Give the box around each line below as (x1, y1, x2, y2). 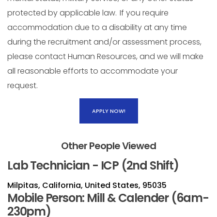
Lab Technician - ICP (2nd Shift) (7, 157, 179, 174)
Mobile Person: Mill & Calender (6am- (7, 190, 209, 206)
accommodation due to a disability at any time (7, 22, 187, 33)
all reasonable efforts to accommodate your (7, 65, 178, 77)
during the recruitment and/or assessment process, (7, 36, 201, 48)
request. (7, 80, 41, 92)
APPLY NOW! (92, 107, 125, 115)
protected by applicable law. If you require (7, 7, 169, 19)
